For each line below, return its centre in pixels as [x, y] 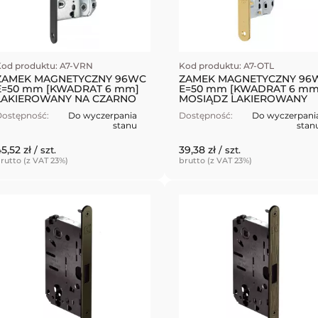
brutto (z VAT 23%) [215, 161]
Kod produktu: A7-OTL [226, 66]
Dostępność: [205, 116]
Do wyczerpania [103, 116]
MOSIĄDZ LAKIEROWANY [243, 99]
